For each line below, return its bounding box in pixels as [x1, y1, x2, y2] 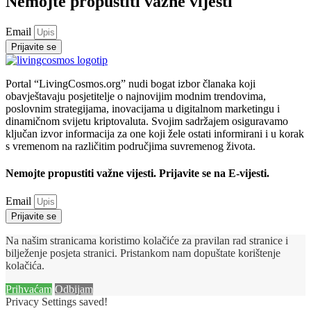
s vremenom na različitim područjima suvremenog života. [6, 140, 255, 152]
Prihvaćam [6, 283, 52, 296]
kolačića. [6, 260, 44, 272]
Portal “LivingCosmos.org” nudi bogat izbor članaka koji [6, 77, 255, 90]
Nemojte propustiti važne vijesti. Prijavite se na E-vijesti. [6, 167, 269, 180]
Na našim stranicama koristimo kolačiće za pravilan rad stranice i [6, 235, 288, 247]
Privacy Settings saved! [6, 296, 108, 308]
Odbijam [55, 283, 93, 296]
